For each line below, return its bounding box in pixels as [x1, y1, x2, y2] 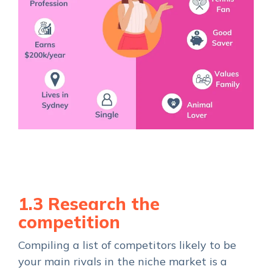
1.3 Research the [18, 193, 160, 215]
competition [18, 211, 120, 233]
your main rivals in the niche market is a [18, 254, 227, 269]
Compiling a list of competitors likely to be [18, 238, 236, 253]
